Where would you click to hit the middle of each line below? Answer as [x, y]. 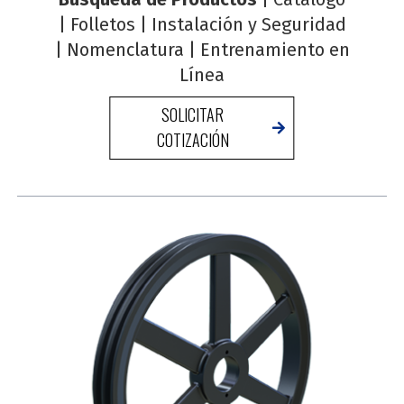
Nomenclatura [125, 50]
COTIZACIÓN [193, 140]
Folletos [102, 24]
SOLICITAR [193, 115]
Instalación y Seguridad [248, 24]
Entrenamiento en [275, 50]
